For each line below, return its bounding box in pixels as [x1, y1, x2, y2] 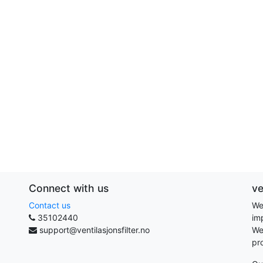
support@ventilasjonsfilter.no [39, 224, 150, 235]
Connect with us [29, 181, 109, 194]
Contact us [29, 200, 70, 210]
